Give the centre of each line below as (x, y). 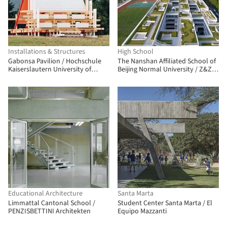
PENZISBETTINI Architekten (49, 211)
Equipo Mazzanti (142, 211)
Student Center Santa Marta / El (165, 203)
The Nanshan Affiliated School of (167, 61)
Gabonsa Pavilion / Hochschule (55, 61)
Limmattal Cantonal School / (52, 203)
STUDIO (129, 78)
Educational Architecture (45, 194)
